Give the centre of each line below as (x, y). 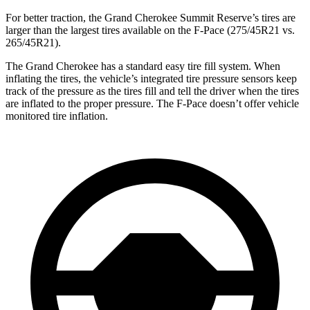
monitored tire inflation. (57, 116)
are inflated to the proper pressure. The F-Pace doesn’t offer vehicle (152, 103)
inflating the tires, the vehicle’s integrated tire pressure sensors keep (151, 78)
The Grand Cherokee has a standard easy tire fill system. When (143, 66)
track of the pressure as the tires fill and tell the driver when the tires (152, 91)
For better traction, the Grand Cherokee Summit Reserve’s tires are (151, 17)
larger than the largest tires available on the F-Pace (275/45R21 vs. (150, 30)
